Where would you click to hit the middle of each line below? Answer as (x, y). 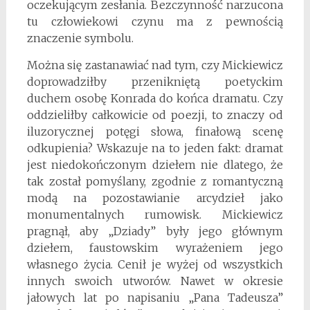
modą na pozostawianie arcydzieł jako (155, 198)
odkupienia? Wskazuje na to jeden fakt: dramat (155, 148)
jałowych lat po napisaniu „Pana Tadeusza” (155, 297)
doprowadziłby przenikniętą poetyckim (155, 81)
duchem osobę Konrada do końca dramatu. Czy (155, 98)
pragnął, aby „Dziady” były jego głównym (155, 231)
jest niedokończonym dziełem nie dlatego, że (155, 164)
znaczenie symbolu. (80, 38)
